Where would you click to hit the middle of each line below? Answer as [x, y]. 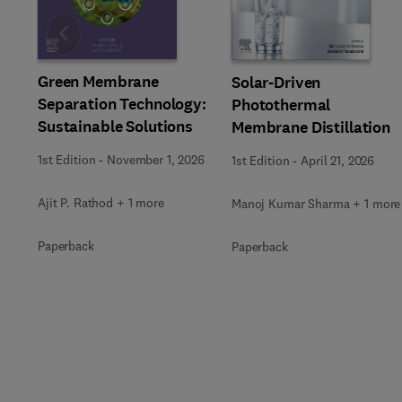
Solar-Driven [276, 82]
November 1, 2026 [156, 160]
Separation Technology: [122, 104]
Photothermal [281, 105]
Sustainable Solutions [116, 127]
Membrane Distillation [311, 127]
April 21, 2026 [338, 160]
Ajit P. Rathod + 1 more [101, 203]
